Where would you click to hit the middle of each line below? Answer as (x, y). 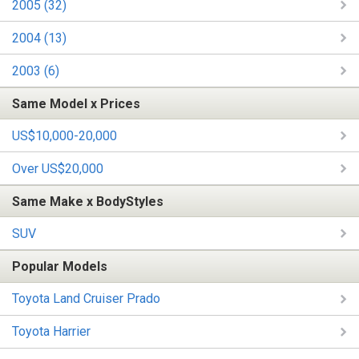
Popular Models (60, 267)
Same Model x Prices (76, 103)
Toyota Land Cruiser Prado (86, 299)
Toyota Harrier (51, 332)
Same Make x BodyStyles (88, 201)
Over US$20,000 (58, 168)
